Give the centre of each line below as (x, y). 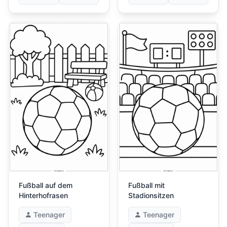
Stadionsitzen (151, 196)
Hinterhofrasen (43, 196)
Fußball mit (146, 185)
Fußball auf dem (46, 185)
